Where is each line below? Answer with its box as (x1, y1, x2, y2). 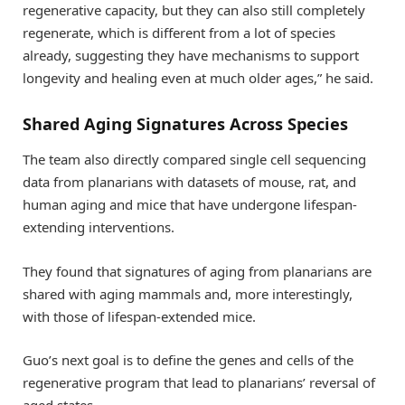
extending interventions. (23, 218, 174, 237)
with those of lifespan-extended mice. (23, 306, 256, 325)
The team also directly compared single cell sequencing (23, 150, 366, 169)
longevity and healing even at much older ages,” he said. (23, 69, 373, 88)
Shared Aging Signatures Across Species (23, 112, 348, 135)
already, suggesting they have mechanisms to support (23, 46, 359, 65)
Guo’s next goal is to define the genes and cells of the (23, 350, 353, 369)
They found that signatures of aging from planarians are (23, 261, 372, 280)
